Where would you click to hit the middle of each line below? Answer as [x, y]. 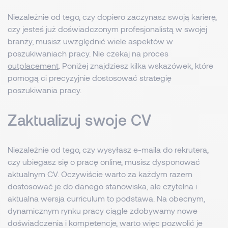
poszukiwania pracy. [45, 90]
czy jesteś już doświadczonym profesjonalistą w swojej [107, 29]
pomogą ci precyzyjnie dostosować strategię [90, 78]
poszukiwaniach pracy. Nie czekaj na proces [88, 53]
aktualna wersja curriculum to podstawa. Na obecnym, [106, 198]
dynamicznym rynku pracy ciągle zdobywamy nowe [103, 210]
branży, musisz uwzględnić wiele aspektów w [90, 41]
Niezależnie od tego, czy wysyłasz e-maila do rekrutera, [108, 149]
